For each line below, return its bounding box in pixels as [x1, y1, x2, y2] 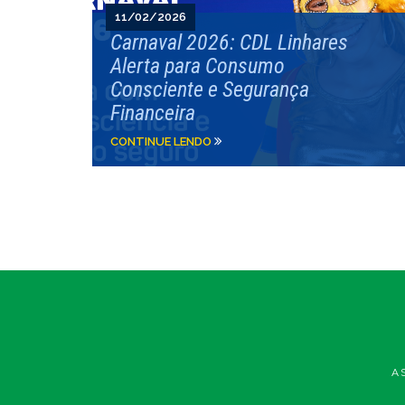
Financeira [110, 100, 195, 126]
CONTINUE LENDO [110, 135, 214, 148]
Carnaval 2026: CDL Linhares [110, 30, 348, 55]
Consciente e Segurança [110, 77, 309, 102]
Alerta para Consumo [110, 53, 285, 79]
